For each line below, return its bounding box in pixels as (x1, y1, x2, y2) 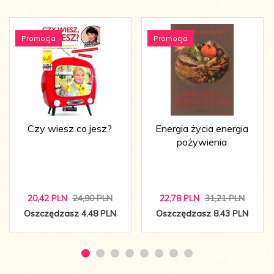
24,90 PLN (72, 193, 113, 204)
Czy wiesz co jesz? (28, 122, 112, 135)
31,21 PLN (204, 193, 245, 204)
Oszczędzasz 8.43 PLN (155, 208, 248, 220)
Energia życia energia (155, 122, 248, 135)
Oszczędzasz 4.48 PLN (23, 208, 116, 220)
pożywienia (177, 136, 227, 149)
